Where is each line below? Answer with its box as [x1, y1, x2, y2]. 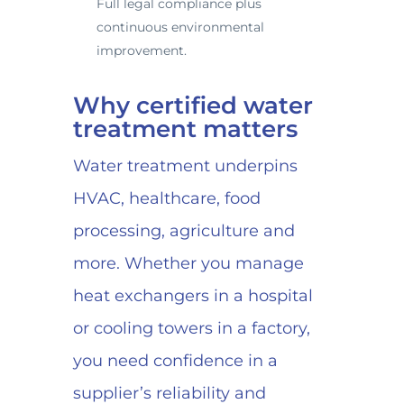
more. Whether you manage [72, 253, 304, 274]
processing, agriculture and [72, 221, 295, 242]
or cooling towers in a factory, [72, 318, 310, 339]
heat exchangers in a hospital [72, 286, 313, 307]
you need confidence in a [72, 351, 278, 372]
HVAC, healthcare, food [72, 188, 261, 209]
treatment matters [72, 115, 298, 144]
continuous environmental [96, 19, 264, 36]
